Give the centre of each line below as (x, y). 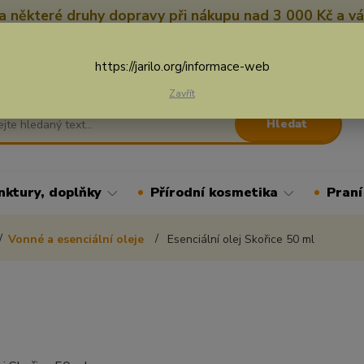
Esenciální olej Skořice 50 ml (239, 239)
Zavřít (182, 93)
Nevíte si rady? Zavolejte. (268, 56)
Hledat (287, 123)
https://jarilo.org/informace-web (182, 67)
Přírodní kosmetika (214, 193)
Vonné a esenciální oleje (78, 239)
